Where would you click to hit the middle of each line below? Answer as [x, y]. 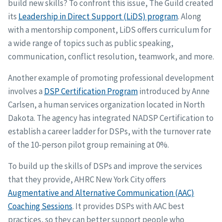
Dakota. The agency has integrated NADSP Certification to [111, 118]
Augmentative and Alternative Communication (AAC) [101, 193]
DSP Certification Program [91, 91]
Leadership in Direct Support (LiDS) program [98, 17]
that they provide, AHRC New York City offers [87, 180]
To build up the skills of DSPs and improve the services [105, 166]
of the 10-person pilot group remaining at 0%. [88, 145]
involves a [26, 91]
